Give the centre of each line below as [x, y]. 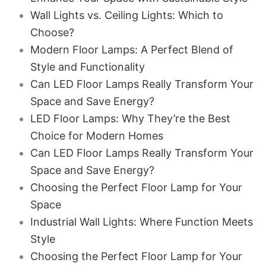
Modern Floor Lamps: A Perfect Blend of [132, 50]
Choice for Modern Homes [96, 136]
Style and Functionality [87, 67]
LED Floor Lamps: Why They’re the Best [130, 118]
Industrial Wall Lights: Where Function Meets [141, 222]
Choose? [52, 32]
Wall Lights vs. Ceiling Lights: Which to [126, 15]
